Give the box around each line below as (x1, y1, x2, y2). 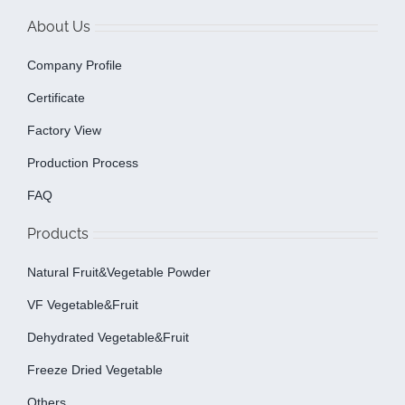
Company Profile (26, 58, 122, 73)
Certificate (26, 90, 85, 106)
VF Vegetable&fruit (26, 297, 138, 313)
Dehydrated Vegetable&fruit (26, 330, 189, 345)
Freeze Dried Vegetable (26, 363, 163, 378)
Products (26, 225, 89, 243)
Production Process (26, 155, 138, 171)
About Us (26, 18, 90, 36)
